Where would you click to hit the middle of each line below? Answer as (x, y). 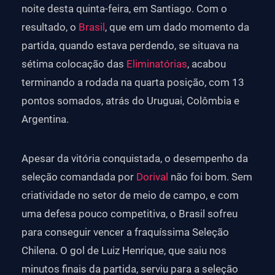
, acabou (207, 64)
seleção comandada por (79, 177)
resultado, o (50, 27)
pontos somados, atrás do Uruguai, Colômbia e (130, 101)
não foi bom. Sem (210, 177)
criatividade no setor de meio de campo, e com (130, 196)
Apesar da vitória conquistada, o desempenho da (135, 159)
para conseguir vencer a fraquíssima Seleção (125, 232)
